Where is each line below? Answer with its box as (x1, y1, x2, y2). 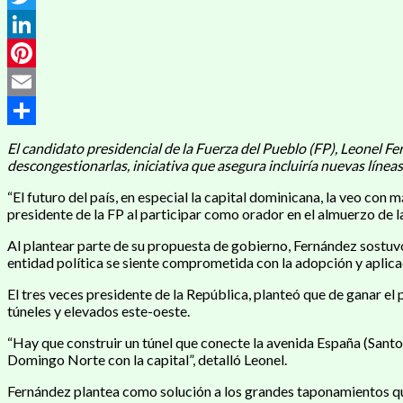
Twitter (7, 14, 54, 32)
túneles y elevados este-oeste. (7, 301, 190, 319)
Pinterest (7, 72, 64, 90)
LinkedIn (7, 43, 60, 61)
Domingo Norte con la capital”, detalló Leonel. (7, 350, 287, 368)
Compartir (7, 130, 72, 148)
